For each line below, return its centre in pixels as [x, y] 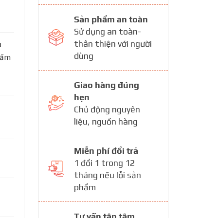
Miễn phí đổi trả [106, 151]
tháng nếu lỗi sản [108, 175]
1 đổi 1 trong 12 [105, 163]
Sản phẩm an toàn [111, 19]
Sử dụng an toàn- [108, 31]
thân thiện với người [113, 44]
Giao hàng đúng [107, 85]
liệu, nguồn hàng [106, 121]
